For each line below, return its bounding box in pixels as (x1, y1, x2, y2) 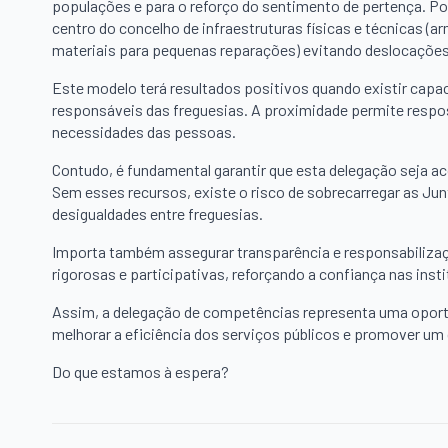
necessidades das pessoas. (52, 122, 236, 142)
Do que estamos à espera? (52, 362, 229, 382)
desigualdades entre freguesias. (52, 204, 263, 224)
